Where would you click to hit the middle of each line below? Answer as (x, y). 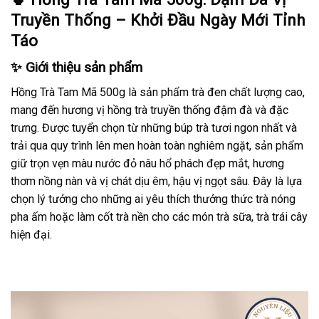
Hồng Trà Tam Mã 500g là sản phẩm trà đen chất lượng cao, (158, 92)
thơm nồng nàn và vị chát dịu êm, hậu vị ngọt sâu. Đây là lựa (156, 181)
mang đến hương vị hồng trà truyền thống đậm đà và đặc (150, 110)
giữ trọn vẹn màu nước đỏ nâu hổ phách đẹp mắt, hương (147, 163)
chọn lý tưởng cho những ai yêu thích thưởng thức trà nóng (153, 199)
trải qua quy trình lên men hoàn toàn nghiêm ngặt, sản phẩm (157, 145)
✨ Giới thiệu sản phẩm (77, 68)
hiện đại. (31, 234)
